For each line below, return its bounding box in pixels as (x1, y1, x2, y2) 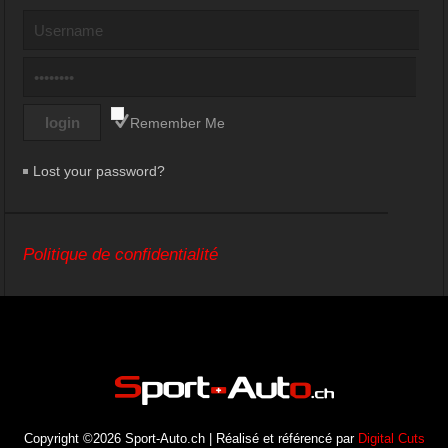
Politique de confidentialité (23, 245, 219, 265)
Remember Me (130, 115, 226, 132)
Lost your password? (33, 163, 166, 180)
